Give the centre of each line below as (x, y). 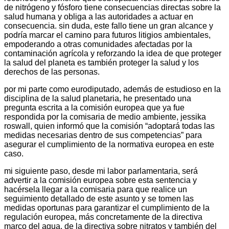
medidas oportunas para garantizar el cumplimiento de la (107, 208)
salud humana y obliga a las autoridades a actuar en (99, 16)
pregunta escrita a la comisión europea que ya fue (94, 107)
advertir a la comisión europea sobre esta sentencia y (100, 180)
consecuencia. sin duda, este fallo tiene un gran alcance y (109, 26)
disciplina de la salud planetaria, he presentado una (98, 98)
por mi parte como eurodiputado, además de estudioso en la (112, 89)
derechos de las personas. (52, 72)
